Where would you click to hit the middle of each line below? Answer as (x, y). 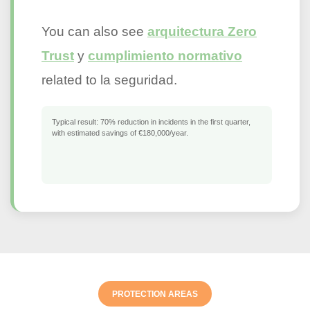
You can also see (94, 31)
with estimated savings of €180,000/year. (120, 133)
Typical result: (75, 121)
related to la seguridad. (109, 80)
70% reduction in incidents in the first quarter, (174, 121)
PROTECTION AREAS (155, 294)
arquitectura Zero (202, 31)
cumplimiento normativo (165, 55)
